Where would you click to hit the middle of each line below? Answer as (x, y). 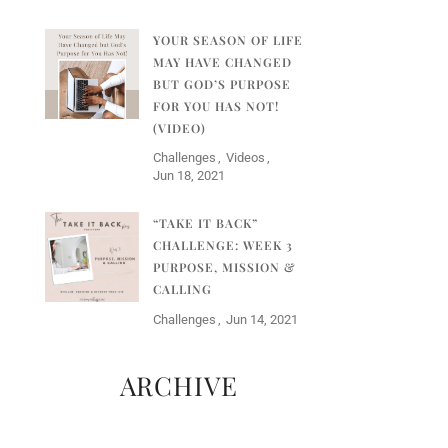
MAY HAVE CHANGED (222, 61)
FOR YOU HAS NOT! (215, 105)
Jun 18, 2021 (188, 175)
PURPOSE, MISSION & (224, 266)
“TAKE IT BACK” (205, 222)
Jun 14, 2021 (261, 319)
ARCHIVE (179, 385)
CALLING (182, 288)
